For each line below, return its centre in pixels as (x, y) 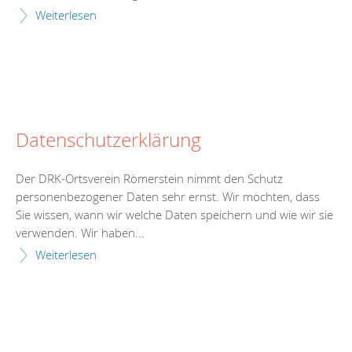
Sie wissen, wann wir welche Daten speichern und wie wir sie (174, 215)
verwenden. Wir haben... (80, 233)
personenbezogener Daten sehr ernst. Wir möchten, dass (168, 197)
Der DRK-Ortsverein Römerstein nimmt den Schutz (149, 179)
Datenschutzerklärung (108, 139)
